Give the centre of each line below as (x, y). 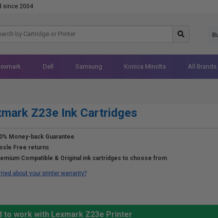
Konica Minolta (145, 66)
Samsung (89, 66)
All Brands (202, 66)
